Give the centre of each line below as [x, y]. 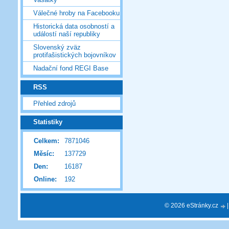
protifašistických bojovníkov [75, 55]
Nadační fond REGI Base [71, 68]
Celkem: [47, 141]
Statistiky [48, 122]
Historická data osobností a [74, 27]
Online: [45, 179]
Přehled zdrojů [54, 103]
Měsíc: [44, 154]
